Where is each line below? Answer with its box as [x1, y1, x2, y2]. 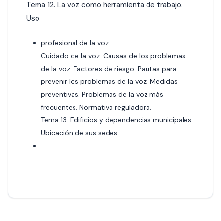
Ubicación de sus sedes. [41, 128, 119, 137]
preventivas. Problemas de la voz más [41, 89, 163, 99]
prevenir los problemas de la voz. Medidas [41, 76, 178, 86]
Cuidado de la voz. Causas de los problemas [41, 51, 185, 60]
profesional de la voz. [41, 38, 110, 47]
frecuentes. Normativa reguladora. [41, 102, 151, 111]
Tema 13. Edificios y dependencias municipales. [41, 115, 193, 124]
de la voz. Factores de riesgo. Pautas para [41, 64, 177, 73]
